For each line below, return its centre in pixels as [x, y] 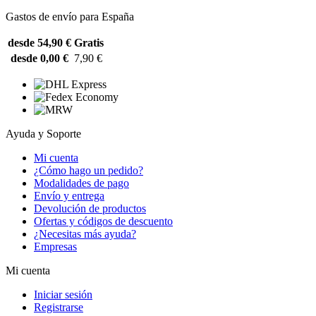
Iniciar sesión [63, 294]
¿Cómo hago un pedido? [89, 170]
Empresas [55, 247]
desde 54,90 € [39, 43]
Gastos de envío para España [70, 17]
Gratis [89, 43]
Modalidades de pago [81, 183]
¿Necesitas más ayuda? [85, 234]
